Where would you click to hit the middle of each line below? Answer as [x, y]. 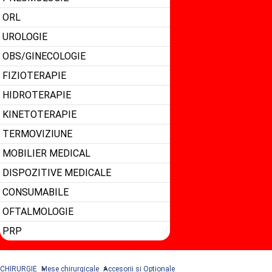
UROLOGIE [25, 37]
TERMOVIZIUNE [37, 134]
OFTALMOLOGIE [38, 212]
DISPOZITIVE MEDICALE [57, 173]
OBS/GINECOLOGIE [44, 56]
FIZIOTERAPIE [34, 76]
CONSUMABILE [36, 192]
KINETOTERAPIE [39, 114]
